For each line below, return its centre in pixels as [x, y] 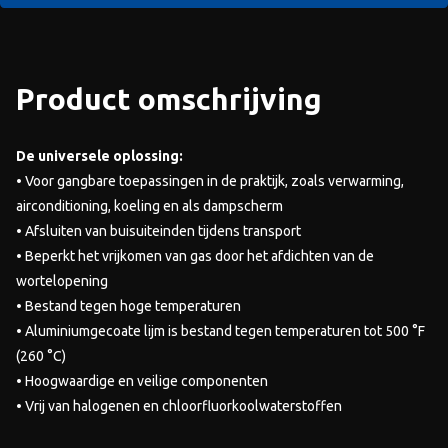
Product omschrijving [169, 99]
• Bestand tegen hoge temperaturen [128, 306]
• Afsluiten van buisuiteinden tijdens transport [158, 231]
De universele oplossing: [99, 156]
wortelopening [62, 281]
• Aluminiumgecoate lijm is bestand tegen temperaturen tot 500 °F [220, 331]
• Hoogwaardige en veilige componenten [142, 381]
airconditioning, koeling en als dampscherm [149, 206]
